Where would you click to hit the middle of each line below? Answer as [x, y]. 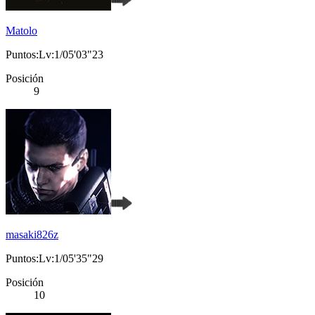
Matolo [21, 31]
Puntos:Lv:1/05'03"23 [54, 55]
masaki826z [32, 235]
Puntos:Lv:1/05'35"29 [54, 259]
